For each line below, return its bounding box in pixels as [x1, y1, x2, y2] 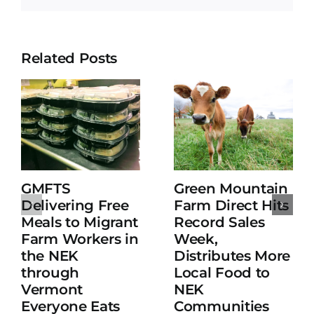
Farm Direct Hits [174, 197, 289, 214]
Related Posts [21, 50, 118, 67]
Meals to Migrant [21, 214, 139, 231]
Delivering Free [21, 197, 129, 214]
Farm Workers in [21, 231, 139, 248]
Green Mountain [174, 180, 288, 198]
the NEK [21, 247, 78, 265]
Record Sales [174, 214, 265, 231]
